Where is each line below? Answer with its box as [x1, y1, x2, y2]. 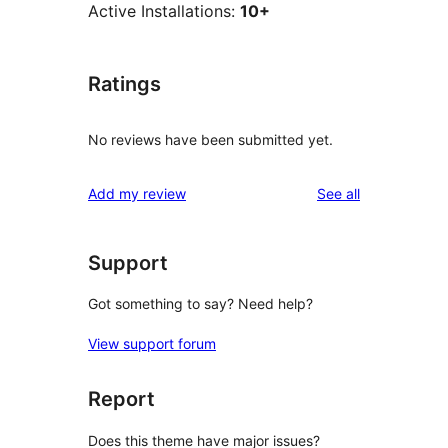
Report [88, 387, 155, 412]
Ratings [88, 72, 161, 97]
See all [317, 184, 360, 202]
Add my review [88, 184, 186, 202]
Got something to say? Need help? [88, 295, 313, 313]
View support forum [88, 335, 216, 353]
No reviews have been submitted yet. [88, 130, 333, 148]
